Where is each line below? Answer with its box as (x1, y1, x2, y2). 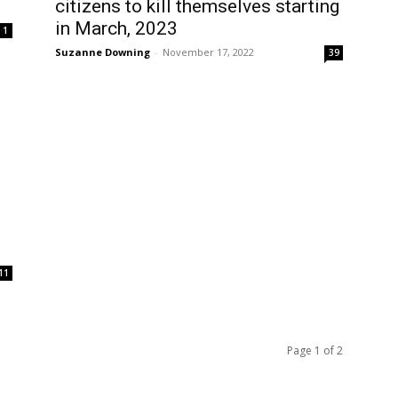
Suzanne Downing (55, 45, 150, 59)
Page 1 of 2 (287, 343, 343, 358)
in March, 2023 (55, 18, 178, 39)
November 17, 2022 (163, 45, 254, 59)
